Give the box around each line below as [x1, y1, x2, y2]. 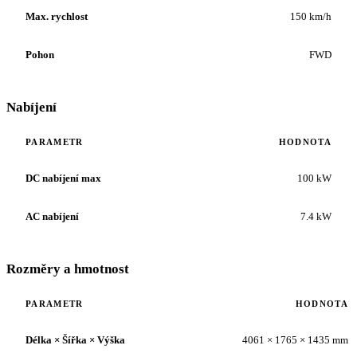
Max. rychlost [25, 10, 88, 22]
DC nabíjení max [25, 171, 101, 184]
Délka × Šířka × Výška [25, 333, 125, 346]
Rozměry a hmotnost [6, 261, 129, 277]
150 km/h [290, 10, 331, 22]
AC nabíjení [25, 210, 79, 222]
